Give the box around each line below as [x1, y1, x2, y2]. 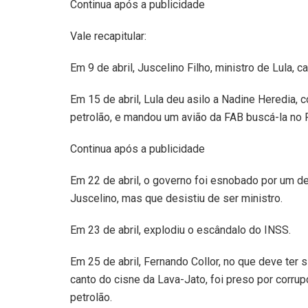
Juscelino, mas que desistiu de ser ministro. [70, 191, 283, 205]
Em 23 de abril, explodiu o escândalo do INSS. [70, 223, 291, 236]
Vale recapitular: [70, 29, 146, 43]
